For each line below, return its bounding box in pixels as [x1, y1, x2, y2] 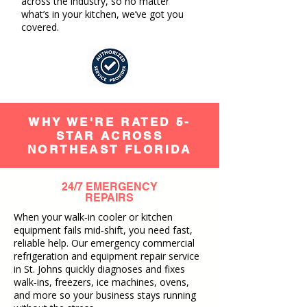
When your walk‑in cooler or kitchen [14, 210, 173, 223]
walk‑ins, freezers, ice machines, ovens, [14, 275, 189, 288]
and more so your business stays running [14, 288, 196, 302]
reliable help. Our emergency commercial [14, 236, 195, 249]
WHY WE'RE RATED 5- [28, 115, 191, 129]
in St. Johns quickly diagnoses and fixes [14, 262, 185, 275]
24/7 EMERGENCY [61, 180, 158, 193]
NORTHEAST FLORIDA [27, 143, 192, 156]
